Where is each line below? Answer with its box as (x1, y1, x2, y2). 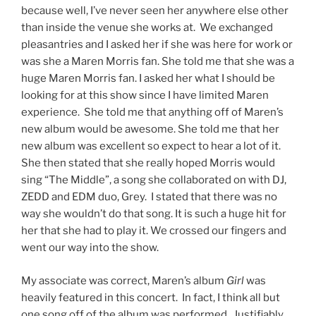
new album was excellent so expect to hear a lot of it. (21, 140, 281, 153)
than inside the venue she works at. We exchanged (21, 21, 273, 35)
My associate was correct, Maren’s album (21, 274, 226, 287)
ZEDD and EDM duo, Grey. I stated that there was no (21, 190, 277, 204)
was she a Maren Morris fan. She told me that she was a (21, 55, 294, 68)
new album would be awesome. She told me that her (21, 123, 279, 136)
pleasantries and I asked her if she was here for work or (21, 38, 293, 51)
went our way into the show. (21, 241, 159, 255)
